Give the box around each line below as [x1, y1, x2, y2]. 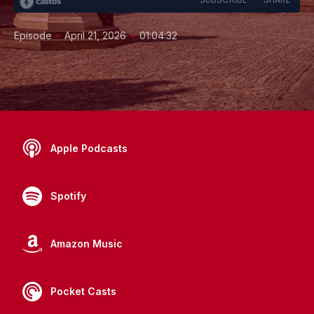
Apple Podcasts [50, 142, 128, 154]
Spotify [50, 190, 86, 202]
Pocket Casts [50, 285, 116, 297]
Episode [14, 29, 55, 41]
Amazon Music [50, 238, 123, 250]
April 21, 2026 [64, 29, 126, 41]
